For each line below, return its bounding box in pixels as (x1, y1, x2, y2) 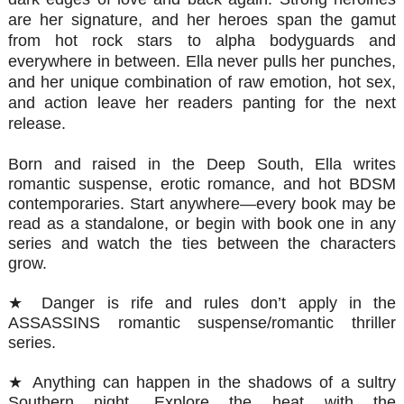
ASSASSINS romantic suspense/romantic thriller (7, 313, 397, 332)
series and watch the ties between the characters (7, 234, 397, 252)
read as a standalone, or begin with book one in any (7, 214, 397, 233)
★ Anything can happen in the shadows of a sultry (7, 372, 397, 391)
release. (7, 114, 66, 133)
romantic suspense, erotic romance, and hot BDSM (7, 174, 397, 193)
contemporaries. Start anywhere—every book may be (7, 194, 397, 213)
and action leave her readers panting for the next (7, 93, 397, 112)
